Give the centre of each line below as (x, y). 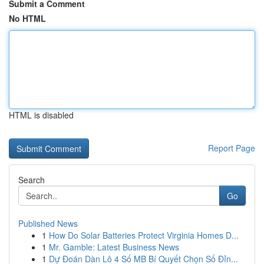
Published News (48, 223)
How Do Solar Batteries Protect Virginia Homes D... (144, 235)
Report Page (232, 148)
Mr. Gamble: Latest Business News (114, 247)
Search (32, 180)
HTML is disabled (41, 115)
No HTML (27, 18)
